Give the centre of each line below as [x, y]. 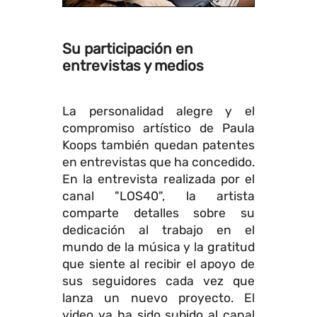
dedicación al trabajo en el [158, 230]
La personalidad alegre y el [158, 111]
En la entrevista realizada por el [158, 179]
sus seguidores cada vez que [158, 281]
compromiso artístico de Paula [158, 128]
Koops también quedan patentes [158, 145]
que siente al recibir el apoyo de [158, 264]
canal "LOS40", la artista [158, 196]
